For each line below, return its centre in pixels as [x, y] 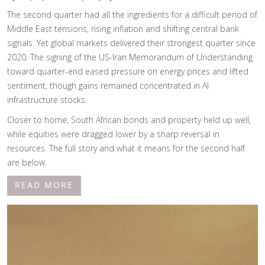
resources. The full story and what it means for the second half [126, 148]
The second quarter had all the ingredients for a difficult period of [132, 14]
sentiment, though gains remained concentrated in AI [108, 85]
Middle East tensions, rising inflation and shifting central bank [123, 29]
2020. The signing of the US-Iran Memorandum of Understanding [130, 57]
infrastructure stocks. [47, 100]
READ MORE [44, 185]
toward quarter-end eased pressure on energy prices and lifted [128, 71]
